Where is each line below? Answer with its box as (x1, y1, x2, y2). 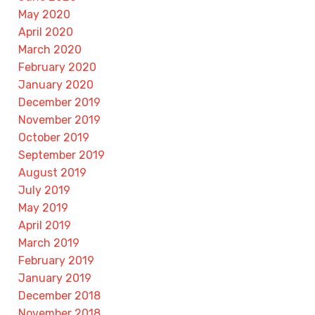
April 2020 (18, 25, 73, 39)
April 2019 (18, 218, 71, 232)
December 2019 (18, 95, 101, 109)
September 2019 (18, 148, 105, 162)
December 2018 (18, 288, 101, 302)
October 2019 (18, 130, 89, 144)
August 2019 (18, 165, 86, 179)
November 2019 (18, 112, 101, 127)
